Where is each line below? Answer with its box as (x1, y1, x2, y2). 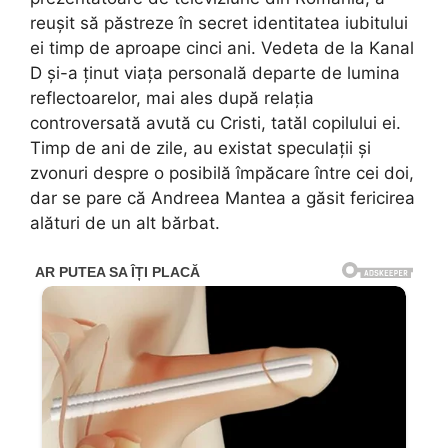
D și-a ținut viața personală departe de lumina (30, 63, 400, 84)
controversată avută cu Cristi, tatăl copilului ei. (30, 113, 401, 134)
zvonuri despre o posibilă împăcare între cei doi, (30, 163, 414, 184)
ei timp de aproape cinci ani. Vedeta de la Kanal (30, 38, 414, 59)
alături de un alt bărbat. (30, 213, 220, 234)
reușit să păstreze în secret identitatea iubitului (30, 13, 408, 34)
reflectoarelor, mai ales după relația (30, 88, 314, 109)
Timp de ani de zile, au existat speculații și (30, 138, 371, 159)
